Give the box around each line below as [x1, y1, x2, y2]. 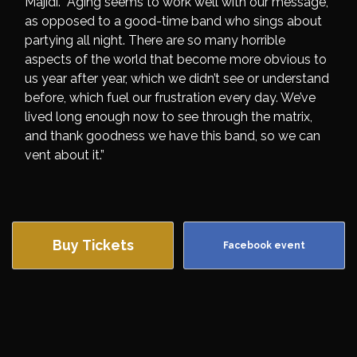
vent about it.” [25, 147, 104, 163]
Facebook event [223, 240, 305, 252]
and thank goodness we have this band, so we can [25, 128, 320, 144]
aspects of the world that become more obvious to [25, 52, 327, 68]
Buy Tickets [52, 237, 134, 254]
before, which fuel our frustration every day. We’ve [25, 90, 316, 106]
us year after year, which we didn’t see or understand [25, 71, 329, 87]
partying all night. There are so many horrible [25, 33, 285, 49]
